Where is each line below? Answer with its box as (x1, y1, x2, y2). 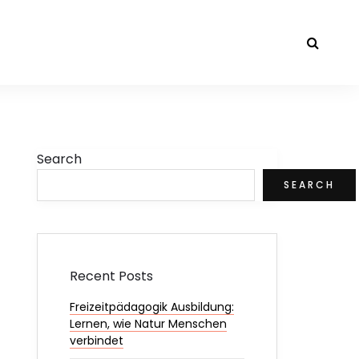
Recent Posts (70, 267, 153, 285)
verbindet (70, 333, 123, 349)
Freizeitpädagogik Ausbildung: (70, 299, 234, 315)
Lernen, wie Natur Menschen (70, 316, 227, 332)
